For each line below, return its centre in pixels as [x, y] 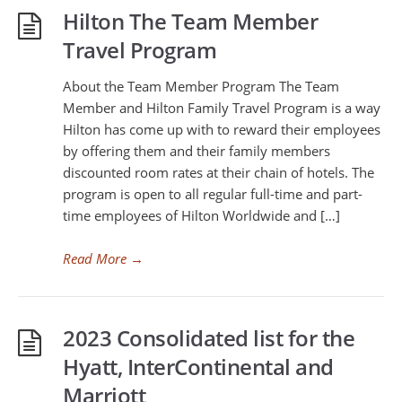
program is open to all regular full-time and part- [213, 194]
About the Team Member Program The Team [201, 86]
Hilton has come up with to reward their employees [222, 129]
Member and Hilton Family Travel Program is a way [222, 108]
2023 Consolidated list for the [209, 338]
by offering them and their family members [197, 151]
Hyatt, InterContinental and [198, 367]
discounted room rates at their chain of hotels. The [218, 172]
